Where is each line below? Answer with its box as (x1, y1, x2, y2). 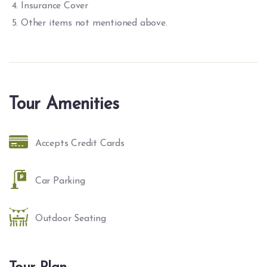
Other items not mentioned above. (21, 18, 167, 28)
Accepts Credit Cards (35, 139, 125, 148)
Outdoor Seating (35, 214, 106, 223)
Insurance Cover (21, 1, 88, 11)
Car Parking (35, 176, 85, 186)
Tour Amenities (9, 96, 120, 113)
